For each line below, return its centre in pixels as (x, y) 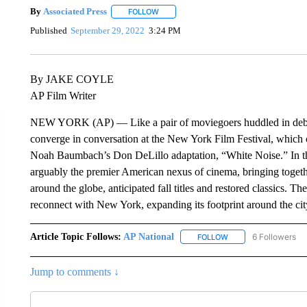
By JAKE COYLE (72, 79)
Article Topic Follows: (75, 236)
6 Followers (274, 236)
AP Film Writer (63, 95)
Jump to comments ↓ (74, 271)
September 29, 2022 (108, 31)
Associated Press (75, 11)
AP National (148, 236)
